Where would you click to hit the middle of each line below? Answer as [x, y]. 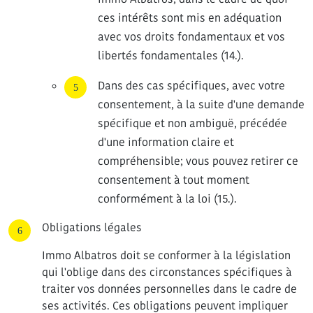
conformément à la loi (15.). [167, 199]
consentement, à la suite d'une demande [201, 104]
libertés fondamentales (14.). [171, 56]
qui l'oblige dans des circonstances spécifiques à [167, 272]
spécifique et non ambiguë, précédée [192, 123]
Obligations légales [92, 227]
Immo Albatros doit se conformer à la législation [166, 255]
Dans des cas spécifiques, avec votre [191, 86]
